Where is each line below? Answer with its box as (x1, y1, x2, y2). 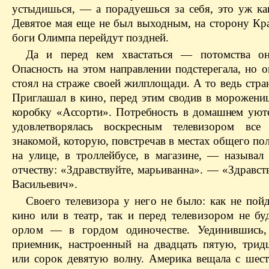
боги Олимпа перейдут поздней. (12, 31, 169, 44)
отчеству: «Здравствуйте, (12, 163, 138, 177)
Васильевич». (12, 178, 77, 191)
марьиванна (138, 163, 195, 177)
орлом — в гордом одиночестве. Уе (12, 223, 209, 237)
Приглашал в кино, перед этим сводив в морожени (12, 91, 265, 104)
